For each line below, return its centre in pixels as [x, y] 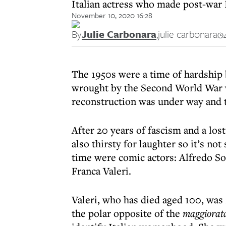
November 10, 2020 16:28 [112, 15]
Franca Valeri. [101, 171]
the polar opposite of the [127, 213]
